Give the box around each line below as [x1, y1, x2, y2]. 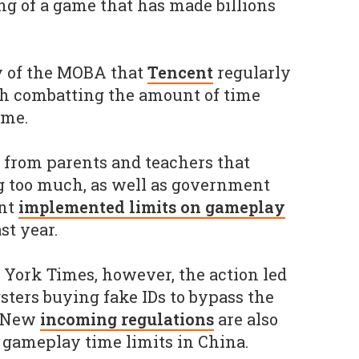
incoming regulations [40, 309, 214, 329]
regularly [217, 62, 291, 83]
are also [214, 309, 278, 329]
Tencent [147, 62, 213, 83]
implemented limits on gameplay [18, 196, 285, 217]
